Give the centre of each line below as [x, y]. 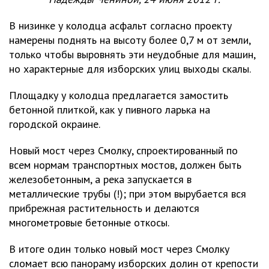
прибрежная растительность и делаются [104, 208]
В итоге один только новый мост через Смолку [119, 249]
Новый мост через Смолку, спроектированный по [123, 150]
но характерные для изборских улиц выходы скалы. [130, 68]
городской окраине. [55, 124]
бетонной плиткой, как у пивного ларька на [110, 109]
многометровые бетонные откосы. [89, 222]
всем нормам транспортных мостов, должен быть [125, 165]
